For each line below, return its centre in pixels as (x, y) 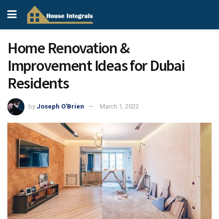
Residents (38, 83)
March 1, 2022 (119, 106)
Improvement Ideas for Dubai (96, 66)
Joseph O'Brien (60, 106)
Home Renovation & (68, 48)
